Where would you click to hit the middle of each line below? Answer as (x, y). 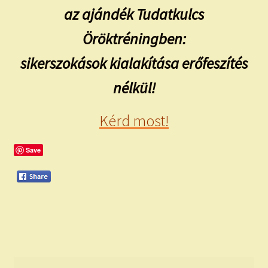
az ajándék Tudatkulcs (134, 15)
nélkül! (134, 88)
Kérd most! (134, 121)
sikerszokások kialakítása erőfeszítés (134, 64)
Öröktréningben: (134, 39)
